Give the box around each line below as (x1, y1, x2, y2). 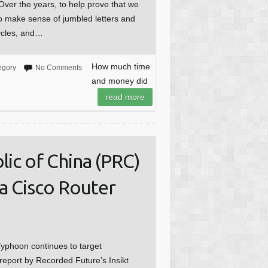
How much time (91, 62, 150, 72)
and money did (91, 76, 148, 86)
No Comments (35, 63, 82, 72)
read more (105, 92, 145, 102)
